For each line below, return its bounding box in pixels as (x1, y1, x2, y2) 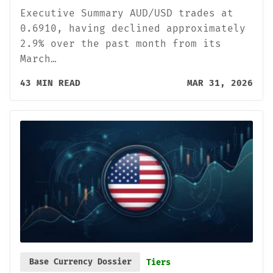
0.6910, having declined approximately (20, 23, 246, 35)
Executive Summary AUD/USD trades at (20, 7, 233, 19)
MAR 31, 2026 (187, 78, 253, 89)
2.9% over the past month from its (20, 38, 221, 50)
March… (20, 53, 57, 65)
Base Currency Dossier (29, 257, 132, 268)
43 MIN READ (20, 78, 80, 89)
